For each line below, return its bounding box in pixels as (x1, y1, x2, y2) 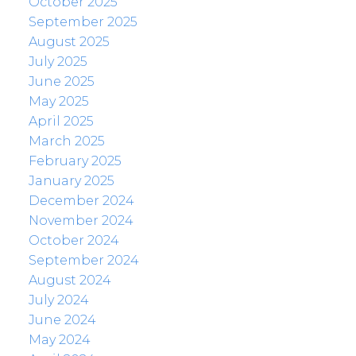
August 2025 (28, 34, 110, 50)
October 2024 (28, 233, 119, 249)
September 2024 (28, 253, 139, 269)
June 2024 (28, 312, 96, 328)
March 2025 (28, 133, 105, 149)
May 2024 (28, 332, 91, 348)
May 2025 (28, 94, 89, 110)
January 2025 (28, 173, 114, 189)
